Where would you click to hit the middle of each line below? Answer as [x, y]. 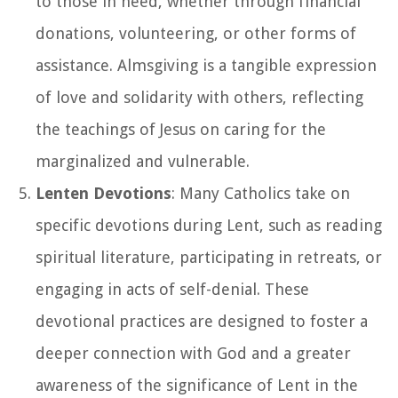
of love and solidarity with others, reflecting [199, 97]
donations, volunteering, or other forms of [196, 33]
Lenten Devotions [103, 193]
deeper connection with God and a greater [193, 353]
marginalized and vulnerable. [143, 161]
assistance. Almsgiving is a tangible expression [206, 65]
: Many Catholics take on [261, 193]
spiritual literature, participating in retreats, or [209, 257]
